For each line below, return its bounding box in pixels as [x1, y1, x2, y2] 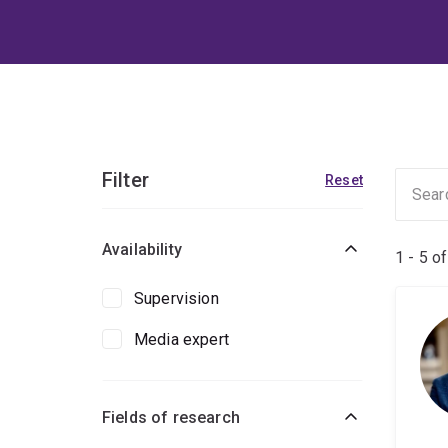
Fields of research [102, 408, 240, 428]
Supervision [134, 289, 219, 309]
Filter [102, 168, 149, 193]
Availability [102, 240, 182, 260]
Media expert [134, 330, 229, 350]
